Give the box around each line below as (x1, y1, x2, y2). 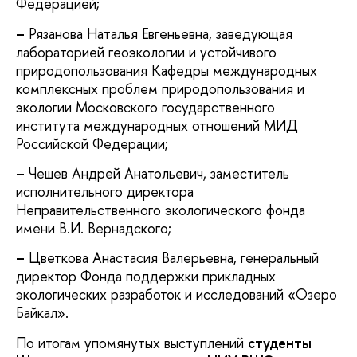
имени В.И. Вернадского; (16, 218, 171, 238)
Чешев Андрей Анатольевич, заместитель (25, 163, 289, 183)
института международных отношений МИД (16, 115, 298, 135)
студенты (248, 332, 312, 353)
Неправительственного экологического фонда (16, 199, 305, 220)
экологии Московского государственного (16, 96, 275, 117)
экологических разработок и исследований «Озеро (16, 284, 337, 305)
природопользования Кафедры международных (16, 60, 317, 80)
